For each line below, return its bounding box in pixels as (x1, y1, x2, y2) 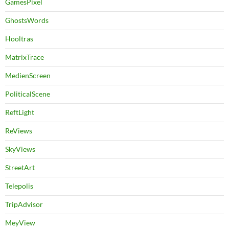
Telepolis (5, 181, 33, 191)
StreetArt (5, 163, 35, 172)
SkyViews (5, 145, 35, 154)
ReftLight (5, 108, 34, 117)
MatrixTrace (5, 53, 44, 62)
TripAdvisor (5, 200, 43, 209)
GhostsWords (5, 16, 49, 25)
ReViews (5, 126, 32, 135)
